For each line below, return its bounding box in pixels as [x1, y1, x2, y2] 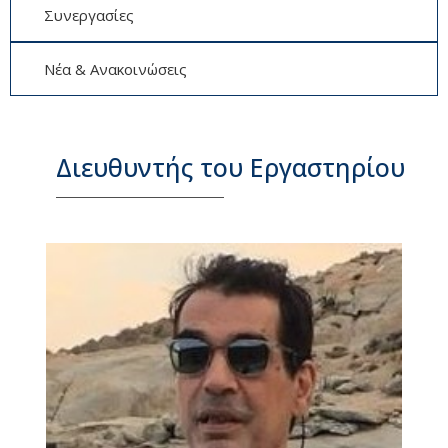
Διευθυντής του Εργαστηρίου [56, 149, 405, 184]
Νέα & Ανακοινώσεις [43, 58, 187, 79]
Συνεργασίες [43, 4, 134, 25]
